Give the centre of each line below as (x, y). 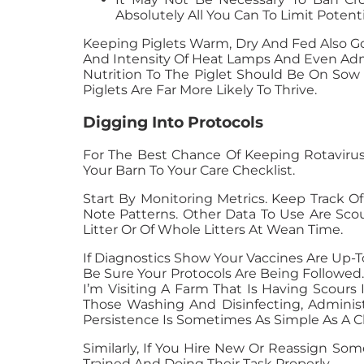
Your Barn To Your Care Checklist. (189, 170)
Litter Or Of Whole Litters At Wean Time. (213, 229)
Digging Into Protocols (173, 122)
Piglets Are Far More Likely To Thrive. (200, 90)
